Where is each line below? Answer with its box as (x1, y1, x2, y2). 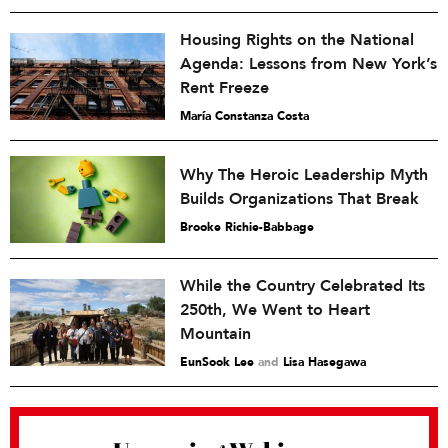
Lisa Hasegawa (283, 354, 366, 371)
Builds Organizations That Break (180, 188, 419, 211)
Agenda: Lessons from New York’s (180, 53, 437, 76)
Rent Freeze (180, 77, 269, 100)
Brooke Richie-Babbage (180, 219, 314, 236)
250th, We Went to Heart (180, 299, 370, 322)
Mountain (180, 323, 251, 346)
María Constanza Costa (180, 108, 309, 125)
